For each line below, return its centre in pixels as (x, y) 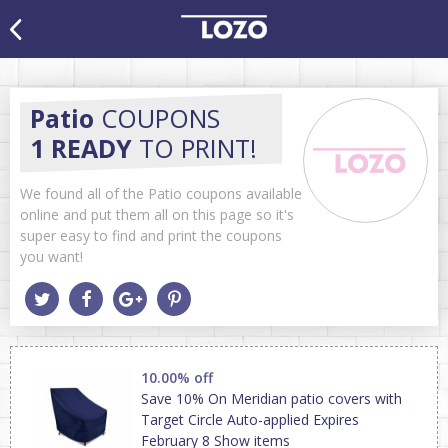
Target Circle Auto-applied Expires (250, 419)
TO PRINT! (194, 148)
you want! (51, 256)
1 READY (81, 148)
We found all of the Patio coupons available (161, 193)
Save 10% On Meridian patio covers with (271, 398)
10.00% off (177, 377)
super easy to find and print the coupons (151, 235)
